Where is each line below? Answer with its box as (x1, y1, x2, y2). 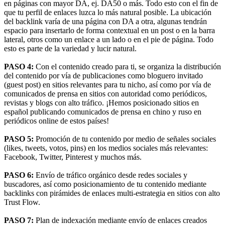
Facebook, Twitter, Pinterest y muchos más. (4, 153, 142, 162)
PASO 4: (4, 62, 34, 71)
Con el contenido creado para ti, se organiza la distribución (34, 62, 221, 71)
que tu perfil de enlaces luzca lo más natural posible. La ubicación (4, 8, 211, 17)
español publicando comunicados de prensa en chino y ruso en (4, 107, 201, 117)
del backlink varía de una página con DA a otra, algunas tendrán (4, 17, 207, 26)
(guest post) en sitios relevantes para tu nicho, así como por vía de (4, 80, 211, 89)
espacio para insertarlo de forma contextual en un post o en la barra (4, 26, 215, 35)
